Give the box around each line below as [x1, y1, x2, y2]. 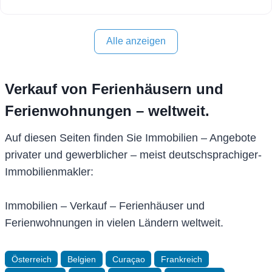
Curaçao [112, 254, 145, 264]
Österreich [11, 254, 52, 264]
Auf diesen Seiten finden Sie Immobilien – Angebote [5, 131, 256, 144]
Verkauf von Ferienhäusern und [5, 80, 223, 97]
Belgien [67, 254, 97, 264]
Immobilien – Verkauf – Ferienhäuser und [5, 199, 205, 212]
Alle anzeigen [106, 36, 166, 47]
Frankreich [160, 254, 202, 264]
